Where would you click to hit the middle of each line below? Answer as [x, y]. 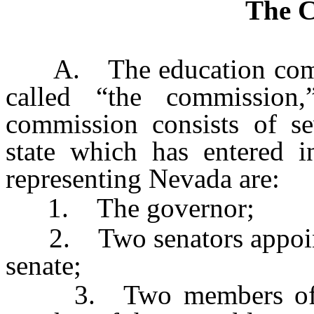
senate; [43, 265]
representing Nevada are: [143, 179]
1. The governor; [130, 208]
